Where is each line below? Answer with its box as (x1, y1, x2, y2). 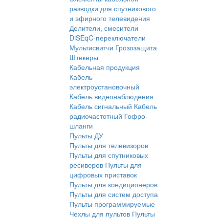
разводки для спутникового (69, 3, 156, 14)
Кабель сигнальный (69, 101, 132, 111)
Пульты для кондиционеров (69, 179, 157, 190)
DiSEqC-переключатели (69, 33, 146, 43)
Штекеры (69, 52, 98, 63)
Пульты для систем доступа (69, 189, 158, 199)
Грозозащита (115, 43, 157, 53)
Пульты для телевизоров (69, 140, 148, 151)
